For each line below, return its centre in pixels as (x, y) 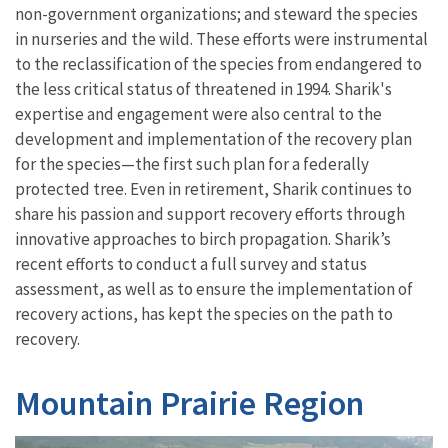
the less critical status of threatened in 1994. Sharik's (203, 89)
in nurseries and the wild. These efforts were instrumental (221, 39)
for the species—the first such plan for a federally (192, 164)
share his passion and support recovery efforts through (210, 214)
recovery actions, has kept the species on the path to (204, 314)
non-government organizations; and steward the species (216, 14)
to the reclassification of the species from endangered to (218, 64)
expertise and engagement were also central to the (198, 114)
